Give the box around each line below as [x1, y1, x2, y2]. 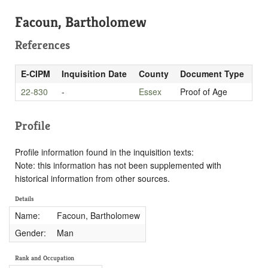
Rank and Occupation [15, 253, 74, 262]
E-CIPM [20, 67, 50, 80]
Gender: [14, 226, 46, 239]
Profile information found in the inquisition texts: [15, 145, 194, 158]
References [15, 37, 70, 53]
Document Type [179, 67, 244, 80]
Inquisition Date [61, 67, 127, 80]
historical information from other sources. [15, 172, 170, 184]
